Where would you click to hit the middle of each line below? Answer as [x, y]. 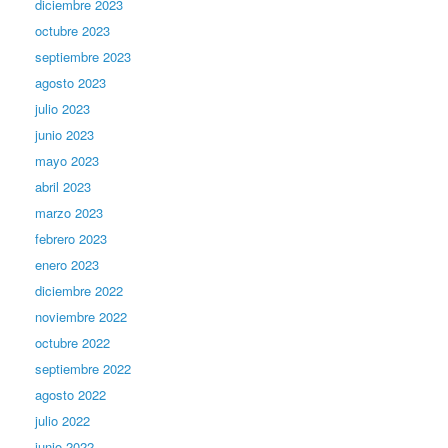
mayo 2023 [67, 161]
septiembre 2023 [83, 57]
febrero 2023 [71, 239]
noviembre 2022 [81, 317]
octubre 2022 [72, 343]
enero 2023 [67, 265]
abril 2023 [63, 187]
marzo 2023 [69, 213]
